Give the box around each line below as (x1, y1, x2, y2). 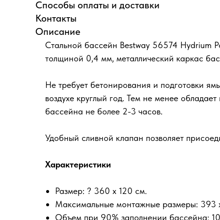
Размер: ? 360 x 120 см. (55, 186, 147, 196)
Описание (35, 26, 81, 38)
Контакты (35, 12, 77, 25)
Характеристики (45, 159, 111, 170)
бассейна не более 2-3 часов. (45, 106, 163, 117)
